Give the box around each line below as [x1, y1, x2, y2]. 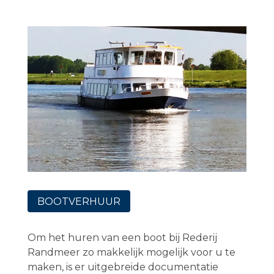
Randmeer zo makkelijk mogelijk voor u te [27, 246, 235, 259]
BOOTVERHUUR [37, 195, 120, 207]
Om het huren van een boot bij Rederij [27, 232, 217, 244]
